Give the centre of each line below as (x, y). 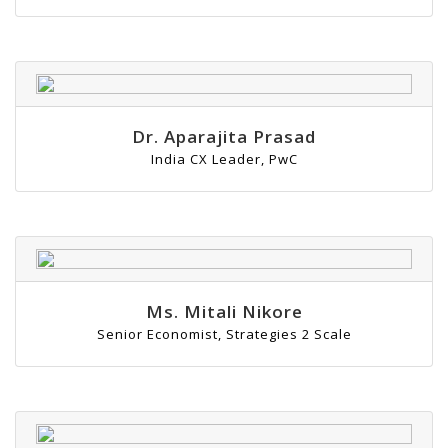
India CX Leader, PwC (224, 159)
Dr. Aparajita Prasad (224, 137)
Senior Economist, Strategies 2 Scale (224, 334)
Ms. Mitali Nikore (224, 312)
